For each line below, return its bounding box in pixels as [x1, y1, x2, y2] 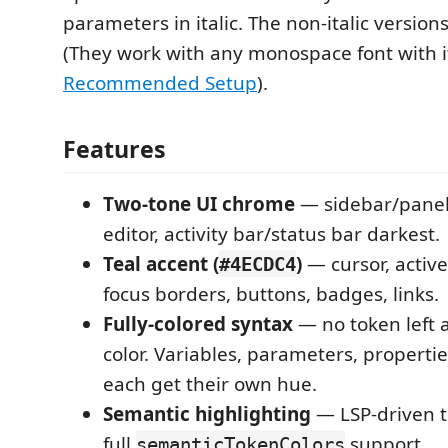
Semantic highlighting [103, 400, 311, 427]
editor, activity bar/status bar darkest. [103, 220, 440, 247]
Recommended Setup [63, 70, 257, 97]
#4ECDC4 [219, 252, 296, 275]
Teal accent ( [103, 250, 219, 277]
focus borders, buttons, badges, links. [103, 280, 439, 307]
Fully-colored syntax [103, 310, 293, 337]
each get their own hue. [103, 370, 317, 397]
